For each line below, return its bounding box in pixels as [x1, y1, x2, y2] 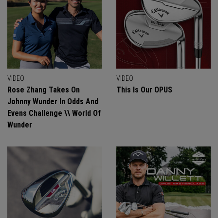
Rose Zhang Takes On [7, 85, 80, 94]
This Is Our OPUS [116, 85, 172, 94]
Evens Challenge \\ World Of [7, 109, 101, 118]
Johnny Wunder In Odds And [7, 97, 98, 106]
